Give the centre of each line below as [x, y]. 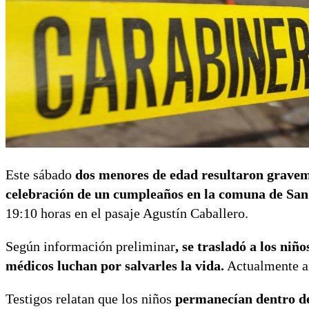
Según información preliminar [90, 246]
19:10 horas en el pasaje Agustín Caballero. [127, 213]
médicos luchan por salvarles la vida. [115, 265]
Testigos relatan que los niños [90, 298]
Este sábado [39, 174]
